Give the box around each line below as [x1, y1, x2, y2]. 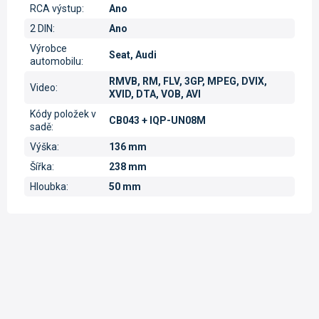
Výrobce [30, 42, 67, 54]
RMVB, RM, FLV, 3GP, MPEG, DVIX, [109, 75, 267, 87]
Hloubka [30, 180, 66, 192]
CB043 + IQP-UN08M [109, 114, 206, 126]
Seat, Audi [109, 48, 157, 61]
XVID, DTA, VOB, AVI [109, 88, 201, 100]
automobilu [30, 55, 81, 67]
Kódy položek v [30, 108, 96, 120]
